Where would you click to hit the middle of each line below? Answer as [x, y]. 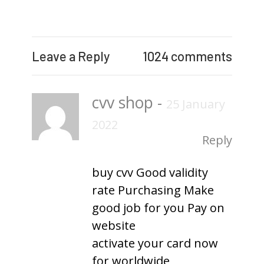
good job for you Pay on [158, 207]
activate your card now [155, 243]
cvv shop [125, 102]
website [114, 225]
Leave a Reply [71, 56]
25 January [196, 104]
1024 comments [187, 56]
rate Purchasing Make [153, 190]
